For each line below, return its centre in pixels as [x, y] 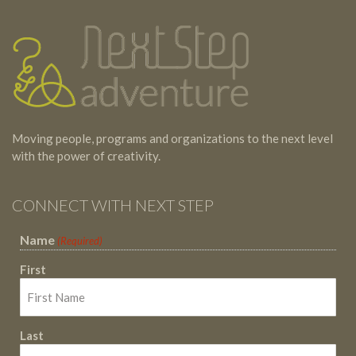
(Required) [80, 240]
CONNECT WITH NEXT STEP [113, 205]
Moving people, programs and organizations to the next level [172, 138]
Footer [55, 43]
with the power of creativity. [86, 155]
